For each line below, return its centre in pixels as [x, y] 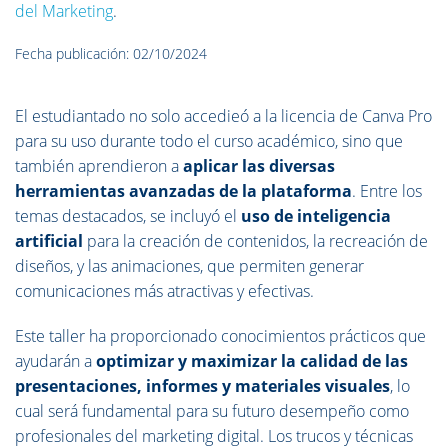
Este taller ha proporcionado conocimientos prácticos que [220, 336]
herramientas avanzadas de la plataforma [183, 191]
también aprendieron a [99, 166]
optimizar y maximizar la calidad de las [252, 361]
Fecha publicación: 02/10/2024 [111, 53]
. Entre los [387, 191]
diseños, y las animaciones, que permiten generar [189, 266]
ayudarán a [55, 361]
